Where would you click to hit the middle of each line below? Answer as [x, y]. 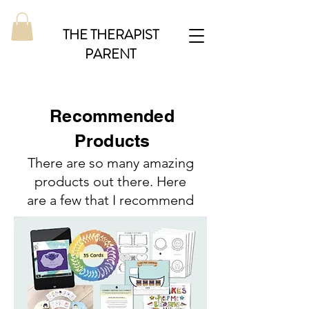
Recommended [112, 116]
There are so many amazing [110, 162]
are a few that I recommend [110, 200]
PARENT [110, 54]
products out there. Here [110, 181]
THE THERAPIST [110, 35]
